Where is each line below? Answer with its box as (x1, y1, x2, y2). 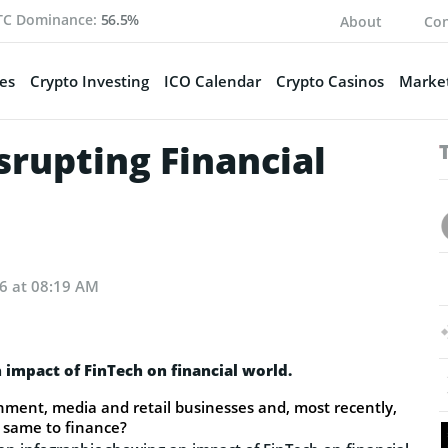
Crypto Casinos (275, 70, 384, 91)
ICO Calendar (163, 70, 261, 91)
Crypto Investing (29, 70, 149, 91)
